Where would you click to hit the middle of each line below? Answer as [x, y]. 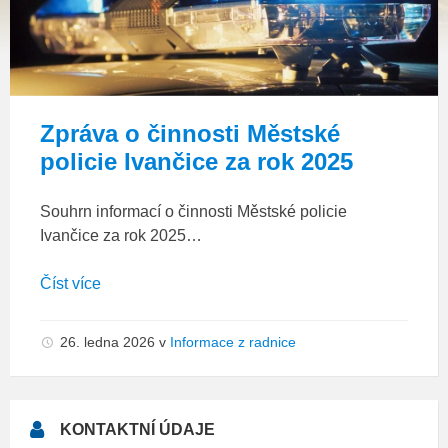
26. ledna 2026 [109, 342]
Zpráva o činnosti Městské [190, 133]
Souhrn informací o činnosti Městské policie [193, 211]
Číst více [70, 283]
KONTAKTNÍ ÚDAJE [137, 429]
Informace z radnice [233, 342]
